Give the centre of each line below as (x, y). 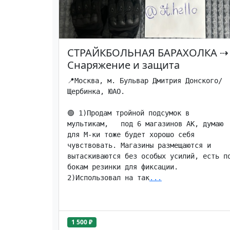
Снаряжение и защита (123, 65)
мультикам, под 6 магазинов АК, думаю (145, 124)
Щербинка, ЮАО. (96, 91)
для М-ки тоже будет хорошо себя (131, 135)
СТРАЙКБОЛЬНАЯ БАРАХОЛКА (142, 53)
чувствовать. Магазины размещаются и (139, 145)
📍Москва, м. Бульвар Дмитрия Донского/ (145, 81)
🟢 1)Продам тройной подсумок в (128, 113)
